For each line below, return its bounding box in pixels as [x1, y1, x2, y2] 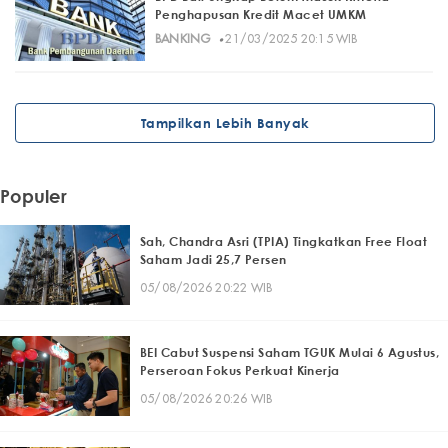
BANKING [155, 31, 211, 47]
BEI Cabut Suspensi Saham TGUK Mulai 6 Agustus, [140, 344, 440, 360]
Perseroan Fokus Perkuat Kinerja [140, 362, 340, 378]
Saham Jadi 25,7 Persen [140, 251, 287, 267]
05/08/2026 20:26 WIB [140, 390, 273, 406]
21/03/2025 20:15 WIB [225, 31, 358, 47]
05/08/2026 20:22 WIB [140, 279, 273, 295]
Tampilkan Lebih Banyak [140, 114, 310, 131]
